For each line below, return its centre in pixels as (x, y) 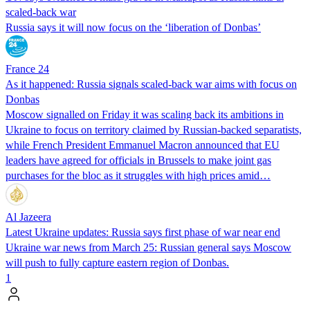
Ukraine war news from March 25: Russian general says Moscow (148, 247)
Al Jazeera (28, 217)
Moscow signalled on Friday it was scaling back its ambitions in (145, 114)
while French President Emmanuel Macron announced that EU (143, 145)
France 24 (27, 69)
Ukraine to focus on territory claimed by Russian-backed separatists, (154, 129)
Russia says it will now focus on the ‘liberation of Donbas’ (133, 27)
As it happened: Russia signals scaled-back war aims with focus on (151, 84)
